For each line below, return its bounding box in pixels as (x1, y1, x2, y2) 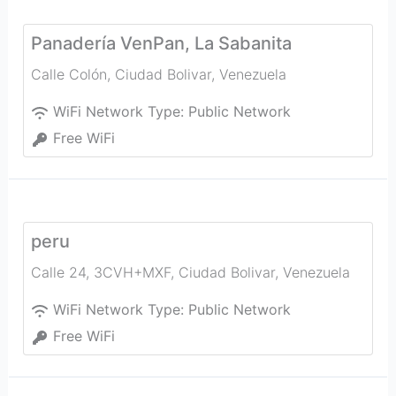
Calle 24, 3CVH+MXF (30, 263, 171, 281)
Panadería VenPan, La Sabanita (30, 33, 292, 54)
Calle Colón (30, 65, 107, 83)
